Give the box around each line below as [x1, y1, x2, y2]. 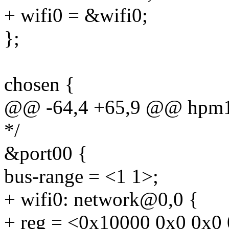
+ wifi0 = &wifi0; [4, 4, 148, 27]
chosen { [4, 73, 75, 96]
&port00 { [4, 142, 87, 165]
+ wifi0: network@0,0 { [4, 188, 198, 211]
